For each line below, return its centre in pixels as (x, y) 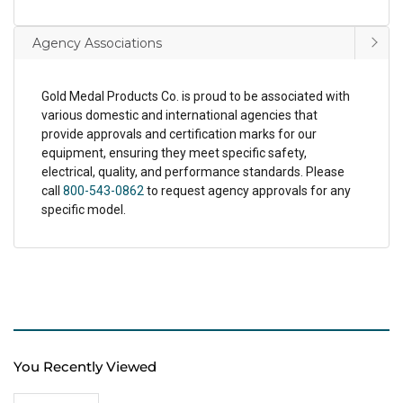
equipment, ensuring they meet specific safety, (174, 153)
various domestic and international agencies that (179, 115)
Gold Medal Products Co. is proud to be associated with (196, 96)
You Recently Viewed (85, 367)
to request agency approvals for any (247, 191)
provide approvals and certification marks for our (179, 134)
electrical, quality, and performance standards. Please (193, 172)
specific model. (84, 210)
